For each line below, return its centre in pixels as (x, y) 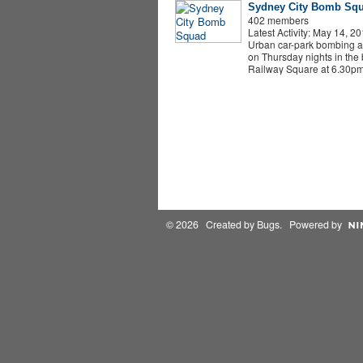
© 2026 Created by (211, 224)
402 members (278, 19)
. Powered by (310, 224)
